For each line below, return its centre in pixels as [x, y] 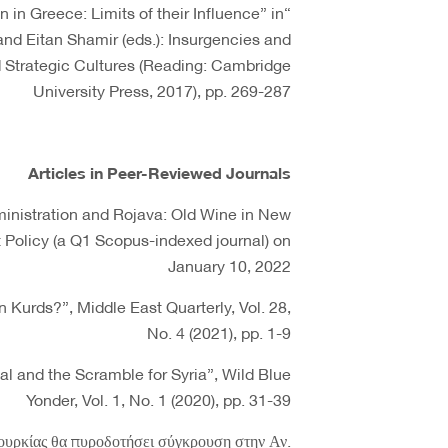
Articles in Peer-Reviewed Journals [159, 171]
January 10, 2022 [229, 264]
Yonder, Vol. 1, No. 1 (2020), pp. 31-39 [158, 398]
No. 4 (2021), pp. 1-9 [219, 331]
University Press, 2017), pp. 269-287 [162, 89]
